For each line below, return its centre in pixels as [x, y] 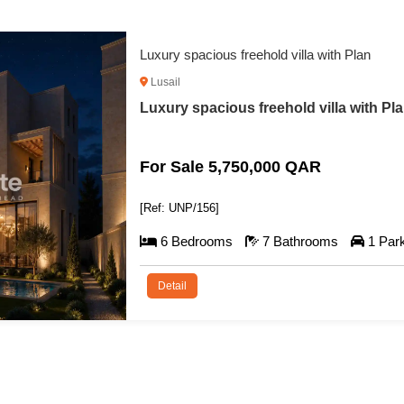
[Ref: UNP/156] [179, 207]
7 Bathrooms [300, 241]
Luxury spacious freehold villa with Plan [255, 54]
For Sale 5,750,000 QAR [230, 166]
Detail [172, 285]
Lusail [164, 82]
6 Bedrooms [196, 241]
